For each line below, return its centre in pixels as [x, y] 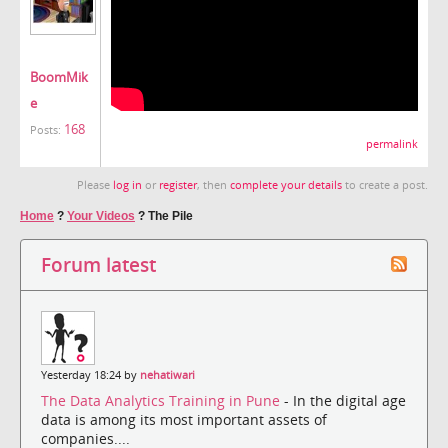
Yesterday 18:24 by [90, 374]
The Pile [170, 215]
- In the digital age [345, 401]
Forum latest [98, 264]
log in [127, 184]
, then [213, 184]
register [178, 184]
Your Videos [101, 215]
